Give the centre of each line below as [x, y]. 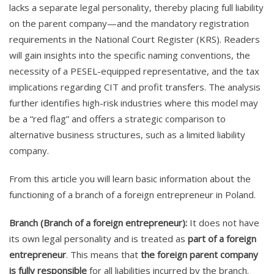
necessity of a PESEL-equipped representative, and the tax [134, 71]
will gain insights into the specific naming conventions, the [130, 55]
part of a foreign [222, 238]
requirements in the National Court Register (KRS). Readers [135, 39]
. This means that [103, 254]
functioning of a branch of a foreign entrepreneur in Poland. [132, 194]
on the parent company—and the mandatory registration [129, 23]
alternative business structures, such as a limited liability [127, 134]
